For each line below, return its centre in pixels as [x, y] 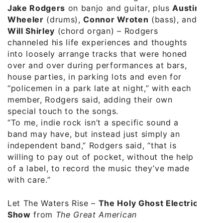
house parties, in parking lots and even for [95, 76]
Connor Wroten [116, 19]
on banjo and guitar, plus [119, 8]
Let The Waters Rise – [53, 203]
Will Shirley [31, 31]
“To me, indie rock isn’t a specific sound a [93, 122]
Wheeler [26, 19]
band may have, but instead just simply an [94, 134]
